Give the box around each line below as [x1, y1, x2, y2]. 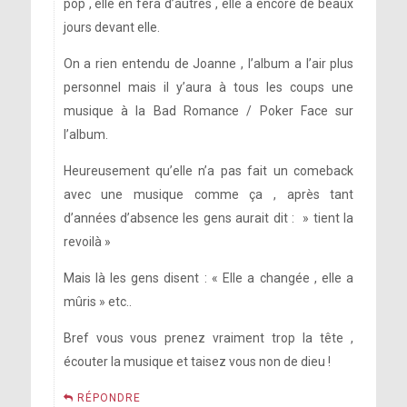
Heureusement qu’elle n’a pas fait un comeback [63, 164, 354, 178]
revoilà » [63, 234, 111, 249]
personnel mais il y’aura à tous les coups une [63, 80, 354, 94]
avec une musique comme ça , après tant [63, 187, 354, 202]
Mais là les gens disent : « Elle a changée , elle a [63, 271, 354, 285]
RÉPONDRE [76, 392, 141, 404]
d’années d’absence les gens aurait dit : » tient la [63, 211, 354, 225]
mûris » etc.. [63, 294, 132, 309]
